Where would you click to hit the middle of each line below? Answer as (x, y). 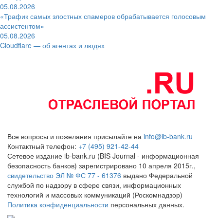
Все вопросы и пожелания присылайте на (75, 136)
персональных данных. (146, 204)
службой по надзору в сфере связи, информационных (94, 185)
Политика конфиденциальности (58, 204)
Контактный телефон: (43, 146)
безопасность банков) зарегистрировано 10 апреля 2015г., (101, 165)
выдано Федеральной (157, 175)
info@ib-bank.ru (168, 136)
